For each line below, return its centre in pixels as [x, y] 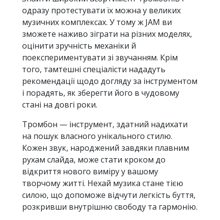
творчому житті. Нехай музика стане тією [103, 183]
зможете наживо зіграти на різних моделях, [107, 34]
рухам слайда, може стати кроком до [94, 160]
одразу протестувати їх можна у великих [101, 11]
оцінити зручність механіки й [79, 46]
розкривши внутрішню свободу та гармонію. [110, 207]
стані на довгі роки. [60, 105]
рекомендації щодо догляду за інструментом [110, 81]
